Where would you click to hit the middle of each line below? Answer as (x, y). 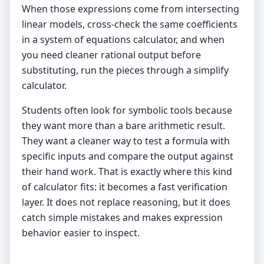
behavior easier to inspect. (81, 233)
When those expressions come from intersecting (131, 9)
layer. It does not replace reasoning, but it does (126, 202)
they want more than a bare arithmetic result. (123, 126)
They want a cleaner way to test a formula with (126, 141)
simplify (211, 70)
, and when (200, 39)
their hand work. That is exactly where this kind (127, 171)
